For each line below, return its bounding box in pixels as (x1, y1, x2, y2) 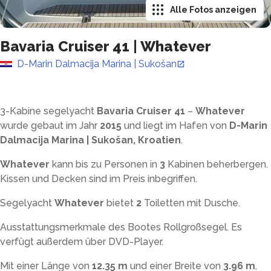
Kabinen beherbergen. (168, 158, 268, 170)
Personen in (104, 158, 157, 170)
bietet (106, 197, 134, 209)
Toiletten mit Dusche (144, 197, 238, 209)
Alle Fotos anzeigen (170, 5, 256, 15)
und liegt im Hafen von (124, 120, 227, 131)
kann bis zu (52, 158, 104, 170)
